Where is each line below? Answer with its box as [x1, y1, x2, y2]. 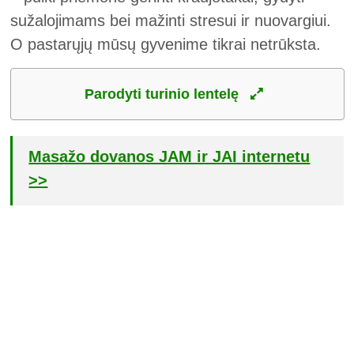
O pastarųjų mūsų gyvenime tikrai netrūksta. [10, 36, 322, 53]
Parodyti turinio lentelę [85, 86, 243, 102]
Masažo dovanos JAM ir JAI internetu [28, 148, 311, 165]
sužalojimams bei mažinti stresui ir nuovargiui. [10, 12, 332, 29]
